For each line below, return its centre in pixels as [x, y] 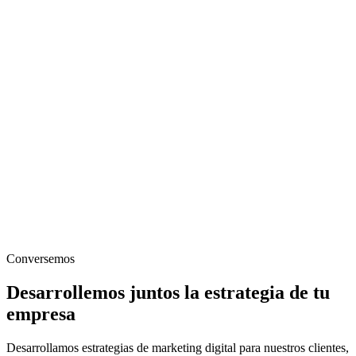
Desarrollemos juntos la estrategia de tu [168, 292]
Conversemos [41, 259]
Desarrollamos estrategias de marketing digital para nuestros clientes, [178, 347]
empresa [41, 313]
